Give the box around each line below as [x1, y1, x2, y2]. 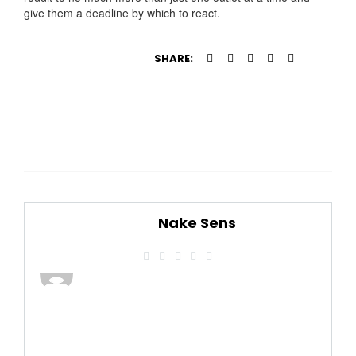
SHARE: [153, 51, 193, 67]
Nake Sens [158, 212, 237, 233]
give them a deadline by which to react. [24, 5, 220, 21]
